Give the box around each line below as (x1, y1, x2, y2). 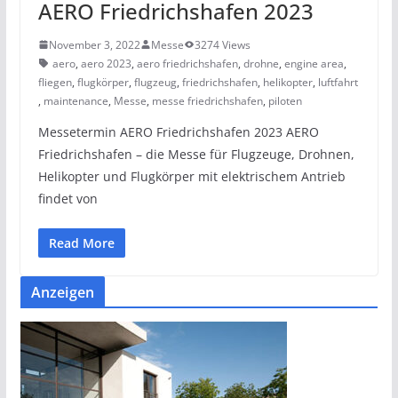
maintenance (43, 92, 108, 108)
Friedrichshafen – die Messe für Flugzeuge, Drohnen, (37, 145, 354, 163)
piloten (267, 92, 302, 108)
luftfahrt (317, 74, 358, 90)
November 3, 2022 (48, 36, 140, 52)
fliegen (37, 74, 72, 90)
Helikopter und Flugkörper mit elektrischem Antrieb (37, 167, 346, 185)
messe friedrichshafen (151, 92, 263, 108)
